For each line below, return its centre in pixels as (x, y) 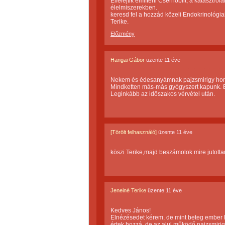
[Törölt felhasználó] (134, 132)
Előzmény (123, 34)
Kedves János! (131, 210)
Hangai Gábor (128, 60)
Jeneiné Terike (128, 190)
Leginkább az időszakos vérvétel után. (163, 94)
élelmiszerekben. (134, 8)
